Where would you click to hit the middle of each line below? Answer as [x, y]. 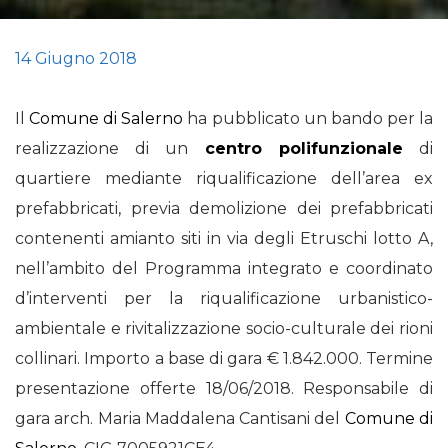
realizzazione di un [110, 148]
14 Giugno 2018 [76, 58]
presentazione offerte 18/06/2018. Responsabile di [224, 388]
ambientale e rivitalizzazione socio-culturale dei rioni [224, 328]
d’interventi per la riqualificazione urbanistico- [224, 298]
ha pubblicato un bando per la [308, 118]
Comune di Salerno [106, 118]
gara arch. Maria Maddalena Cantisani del [180, 418]
